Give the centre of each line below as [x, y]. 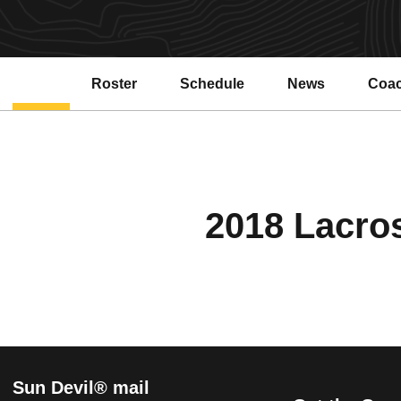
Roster [114, 83]
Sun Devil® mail [81, 388]
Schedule [212, 83]
